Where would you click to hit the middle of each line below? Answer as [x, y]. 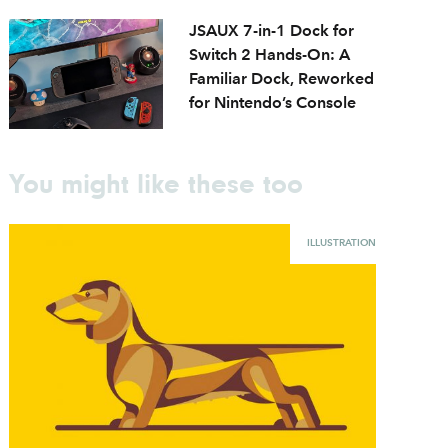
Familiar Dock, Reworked [282, 78]
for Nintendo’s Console [273, 102]
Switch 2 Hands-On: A [270, 54]
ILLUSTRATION [341, 242]
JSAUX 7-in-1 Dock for [272, 30]
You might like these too [156, 183]
